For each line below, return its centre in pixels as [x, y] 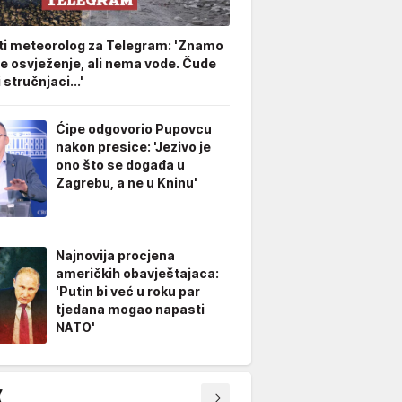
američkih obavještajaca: [137, 273]
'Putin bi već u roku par [128, 291]
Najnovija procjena [115, 255]
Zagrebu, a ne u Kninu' [127, 183]
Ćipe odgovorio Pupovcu [134, 129]
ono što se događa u [120, 165]
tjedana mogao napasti [130, 309]
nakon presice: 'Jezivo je [133, 147]
